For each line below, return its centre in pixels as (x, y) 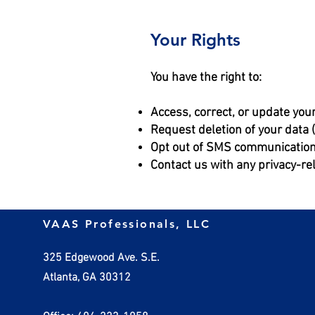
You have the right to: (206, 78)
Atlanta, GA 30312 (86, 278)
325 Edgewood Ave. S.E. (101, 258)
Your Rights (195, 40)
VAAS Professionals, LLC (127, 224)
